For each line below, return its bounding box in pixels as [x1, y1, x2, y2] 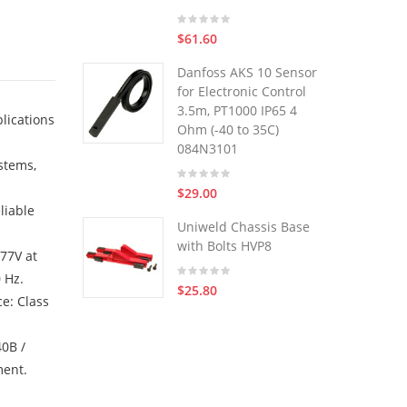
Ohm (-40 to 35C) [177, 121, 279, 138]
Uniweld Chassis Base [177, 218, 310, 235]
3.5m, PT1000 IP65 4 [177, 102, 297, 119]
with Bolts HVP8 [177, 237, 272, 254]
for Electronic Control [177, 83, 306, 100]
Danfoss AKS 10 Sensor [177, 64, 317, 81]
